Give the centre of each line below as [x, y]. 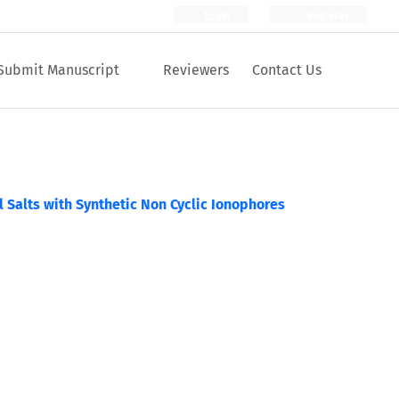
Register [327, 16]
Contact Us [287, 70]
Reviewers [196, 70]
